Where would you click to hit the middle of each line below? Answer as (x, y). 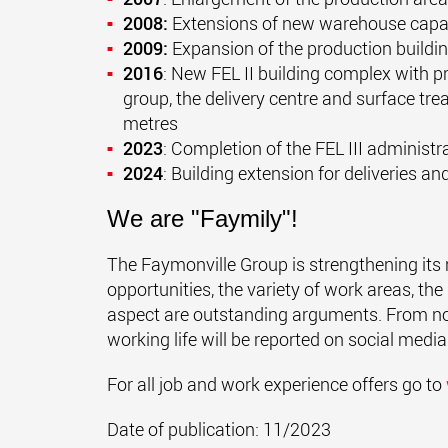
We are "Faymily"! (202, 218)
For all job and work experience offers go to (276, 384)
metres (150, 123)
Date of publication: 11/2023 (219, 429)
